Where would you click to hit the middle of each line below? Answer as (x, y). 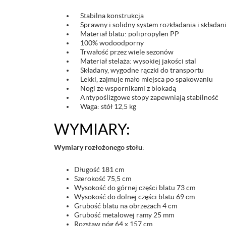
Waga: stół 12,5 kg (105, 106)
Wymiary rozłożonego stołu (98, 147)
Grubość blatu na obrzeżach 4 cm (126, 206)
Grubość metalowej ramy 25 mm (124, 215)
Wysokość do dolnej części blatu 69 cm (134, 197)
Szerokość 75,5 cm (103, 179)
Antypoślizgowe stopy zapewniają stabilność (146, 97)
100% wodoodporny (109, 43)
